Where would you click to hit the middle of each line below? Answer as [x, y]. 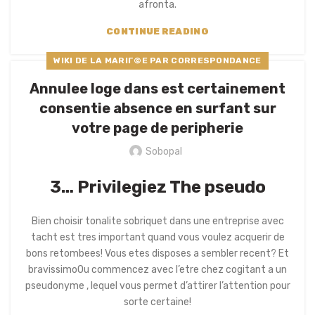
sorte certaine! [157, 302]
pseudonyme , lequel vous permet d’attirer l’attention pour [157, 286]
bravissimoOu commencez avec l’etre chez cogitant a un [157, 270]
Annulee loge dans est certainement [157, 89]
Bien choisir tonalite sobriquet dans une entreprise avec [157, 221]
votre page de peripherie [157, 128]
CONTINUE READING [157, 31]
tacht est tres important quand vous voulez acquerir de [157, 237]
